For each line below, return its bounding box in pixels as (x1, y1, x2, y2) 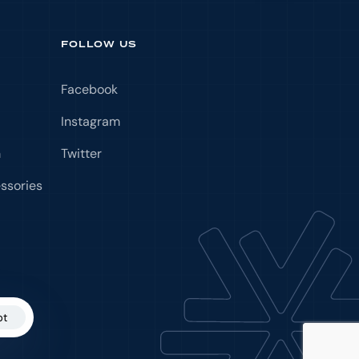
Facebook (60, 80, 118, 98)
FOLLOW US (60, 37, 138, 51)
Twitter (60, 144, 102, 162)
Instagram (60, 112, 120, 130)
